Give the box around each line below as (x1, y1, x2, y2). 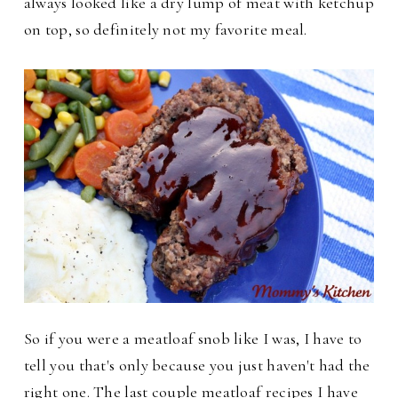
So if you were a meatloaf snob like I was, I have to (23, 328, 362, 348)
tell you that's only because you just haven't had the (23, 354, 370, 375)
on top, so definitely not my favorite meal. (23, 20, 307, 40)
